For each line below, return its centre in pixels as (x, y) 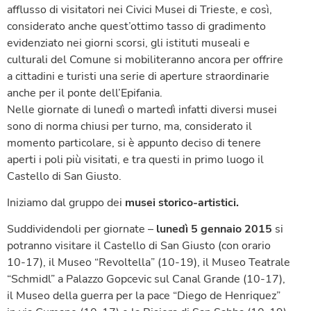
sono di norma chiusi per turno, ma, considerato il (129, 126)
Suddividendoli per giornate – (82, 229)
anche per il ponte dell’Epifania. (85, 93)
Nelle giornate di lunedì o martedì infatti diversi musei (142, 109)
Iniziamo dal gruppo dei (66, 202)
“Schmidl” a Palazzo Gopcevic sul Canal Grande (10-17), (146, 279)
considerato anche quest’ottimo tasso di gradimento (136, 26)
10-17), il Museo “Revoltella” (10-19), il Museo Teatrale (149, 263)
